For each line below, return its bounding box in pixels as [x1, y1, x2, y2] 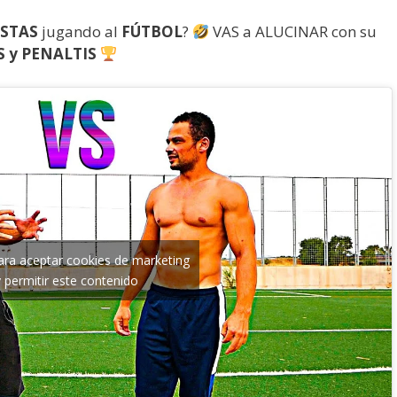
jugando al [42, 21, 121, 42]
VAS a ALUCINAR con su [209, 21, 378, 42]
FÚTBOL [121, 21, 183, 42]
